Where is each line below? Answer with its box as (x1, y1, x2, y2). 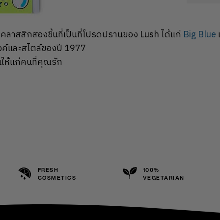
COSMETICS (37, 174, 77, 182)
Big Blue (183, 27, 216, 42)
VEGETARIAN (142, 174, 185, 182)
